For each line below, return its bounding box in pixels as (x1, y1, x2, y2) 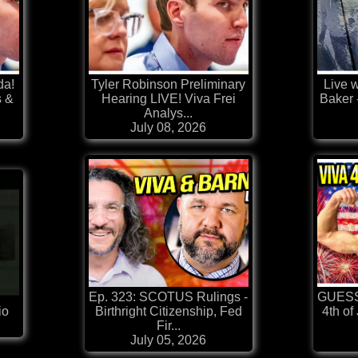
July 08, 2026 (130, 121, 206, 135)
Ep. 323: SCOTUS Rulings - (89, 290, 248, 304)
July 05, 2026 (130, 333, 206, 348)
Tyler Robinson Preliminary (91, 78, 245, 92)
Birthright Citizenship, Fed (94, 304, 242, 319)
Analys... (144, 106, 193, 121)
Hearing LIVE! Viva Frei (101, 92, 236, 106)
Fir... (156, 319, 181, 333)
